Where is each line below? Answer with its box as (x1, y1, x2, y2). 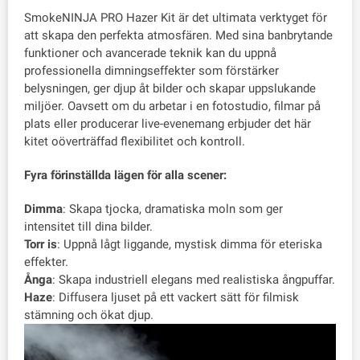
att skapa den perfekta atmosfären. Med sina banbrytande (24, 28, 333, 43)
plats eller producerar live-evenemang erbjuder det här (24, 117, 311, 131)
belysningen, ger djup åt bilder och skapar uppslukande (24, 81, 316, 96)
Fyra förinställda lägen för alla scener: (24, 168, 227, 182)
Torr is (24, 237, 57, 252)
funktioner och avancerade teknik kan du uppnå (24, 46, 276, 60)
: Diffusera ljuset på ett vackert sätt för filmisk (52, 290, 299, 305)
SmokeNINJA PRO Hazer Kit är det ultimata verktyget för (24, 10, 327, 25)
